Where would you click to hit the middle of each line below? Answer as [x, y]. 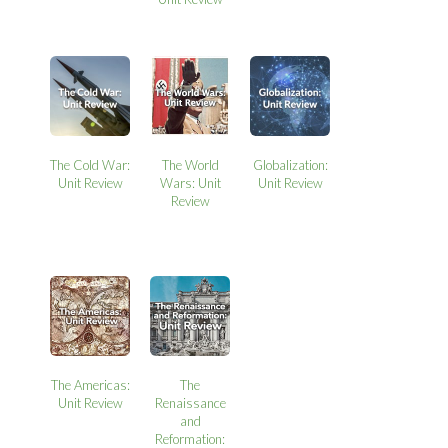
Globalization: [290, 165]
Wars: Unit [190, 183]
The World [190, 165]
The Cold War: [90, 165]
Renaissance [190, 403]
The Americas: [90, 385]
